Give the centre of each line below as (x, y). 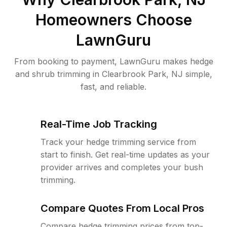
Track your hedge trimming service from (118, 142)
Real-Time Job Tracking (99, 124)
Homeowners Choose (113, 20)
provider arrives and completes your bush (122, 167)
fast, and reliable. (113, 87)
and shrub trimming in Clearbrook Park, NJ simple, (113, 74)
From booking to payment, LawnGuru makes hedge (113, 61)
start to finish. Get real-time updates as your (125, 155)
